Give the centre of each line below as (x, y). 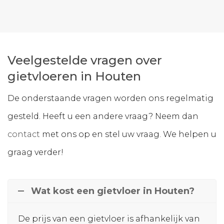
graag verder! (35, 152)
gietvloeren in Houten (74, 76)
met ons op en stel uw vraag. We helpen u (128, 134)
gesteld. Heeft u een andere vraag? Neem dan (103, 116)
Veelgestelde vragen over (85, 60)
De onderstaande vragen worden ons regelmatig (110, 98)
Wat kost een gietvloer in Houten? (113, 191)
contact (24, 134)
